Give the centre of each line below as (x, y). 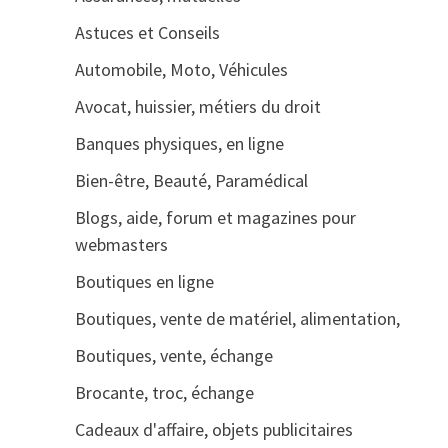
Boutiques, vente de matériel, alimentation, (237, 318)
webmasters (121, 244)
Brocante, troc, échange (164, 392)
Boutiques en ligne (144, 281)
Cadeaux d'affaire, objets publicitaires (213, 429)
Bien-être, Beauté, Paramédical (191, 180)
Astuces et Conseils (147, 32)
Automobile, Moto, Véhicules (181, 69)
